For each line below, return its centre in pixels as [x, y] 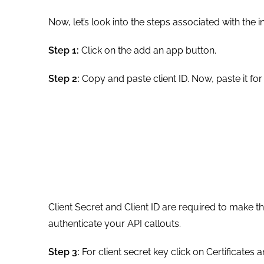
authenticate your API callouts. [116, 223]
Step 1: [64, 50]
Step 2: [65, 78]
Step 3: [65, 252]
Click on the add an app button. [148, 50]
